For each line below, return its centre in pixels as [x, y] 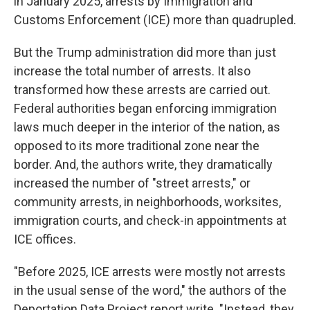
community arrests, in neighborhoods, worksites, [147, 202]
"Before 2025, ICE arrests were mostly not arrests [150, 272]
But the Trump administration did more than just [145, 52]
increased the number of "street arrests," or [132, 183]
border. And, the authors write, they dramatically [143, 164]
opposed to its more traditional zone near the [137, 146]
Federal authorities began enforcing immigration [145, 108]
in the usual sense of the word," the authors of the [150, 290]
